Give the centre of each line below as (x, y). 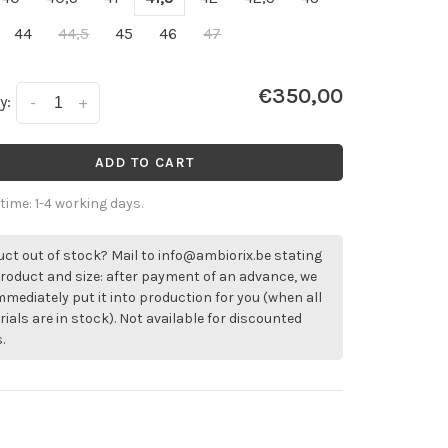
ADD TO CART (144, 163)
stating (297, 256)
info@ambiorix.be (215, 256)
